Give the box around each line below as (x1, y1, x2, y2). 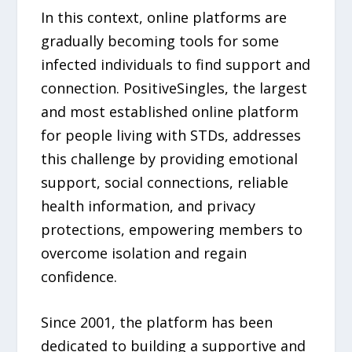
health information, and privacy (41, 196, 256, 215)
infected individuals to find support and (41, 54, 311, 74)
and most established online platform (41, 101, 299, 121)
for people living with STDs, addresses (41, 125, 302, 145)
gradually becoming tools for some (41, 31, 280, 50)
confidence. (41, 266, 118, 286)
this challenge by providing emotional (41, 148, 299, 168)
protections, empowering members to (41, 219, 303, 239)
